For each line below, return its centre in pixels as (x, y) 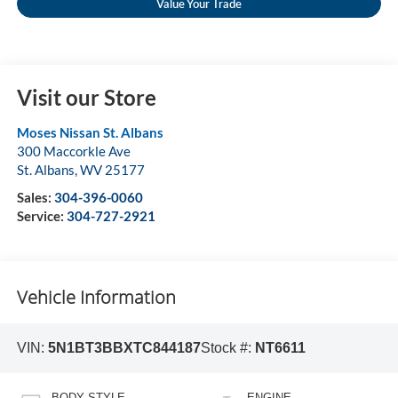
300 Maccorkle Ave (73, 151)
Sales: (35, 198)
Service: (41, 216)
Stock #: (227, 348)
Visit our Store (86, 98)
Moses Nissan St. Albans (90, 133)
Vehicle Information (96, 297)
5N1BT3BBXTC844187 (124, 348)
